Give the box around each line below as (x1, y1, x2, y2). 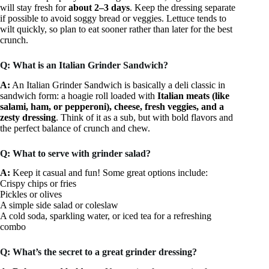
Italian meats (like (157, 90, 229, 101)
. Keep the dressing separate (130, 2, 235, 13)
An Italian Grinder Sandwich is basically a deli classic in (10, 79, 225, 90)
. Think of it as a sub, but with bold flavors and (56, 112, 233, 122)
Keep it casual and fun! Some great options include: (10, 168, 208, 178)
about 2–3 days (68, 2, 130, 13)
